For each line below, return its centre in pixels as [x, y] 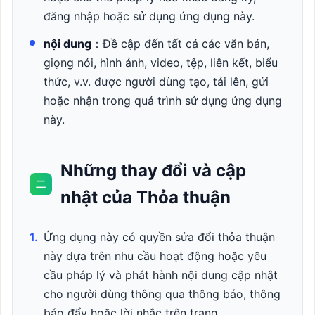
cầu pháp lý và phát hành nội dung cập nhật [161, 275]
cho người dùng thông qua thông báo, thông [162, 294]
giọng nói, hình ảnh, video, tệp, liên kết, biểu [161, 63]
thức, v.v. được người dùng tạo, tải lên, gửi [156, 82]
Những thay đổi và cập [153, 171]
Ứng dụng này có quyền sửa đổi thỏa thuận [159, 237]
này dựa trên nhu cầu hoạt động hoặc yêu [155, 256]
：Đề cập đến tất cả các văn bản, [180, 44]
